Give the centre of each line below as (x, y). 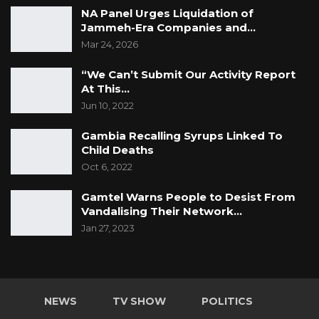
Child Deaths (117, 150)
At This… (105, 89)
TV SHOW (139, 302)
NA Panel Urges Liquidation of (167, 14)
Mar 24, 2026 (110, 45)
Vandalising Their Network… (162, 211)
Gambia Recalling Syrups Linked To (182, 136)
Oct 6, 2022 (107, 167)
